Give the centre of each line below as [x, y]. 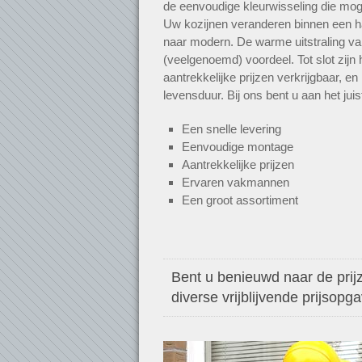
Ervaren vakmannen [235, 182]
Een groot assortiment [240, 200]
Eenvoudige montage [237, 147]
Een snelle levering [231, 129]
